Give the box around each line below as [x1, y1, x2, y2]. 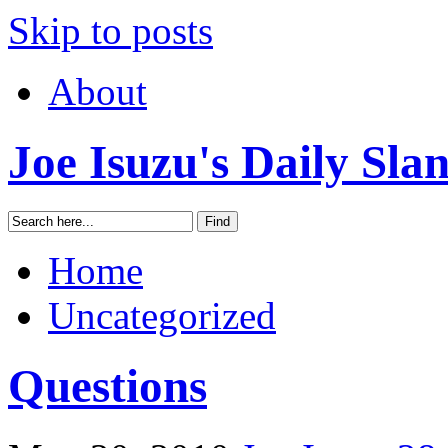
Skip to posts [8, 9, 213, 52]
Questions [8, 360, 207, 413]
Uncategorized [48, 293, 276, 337]
